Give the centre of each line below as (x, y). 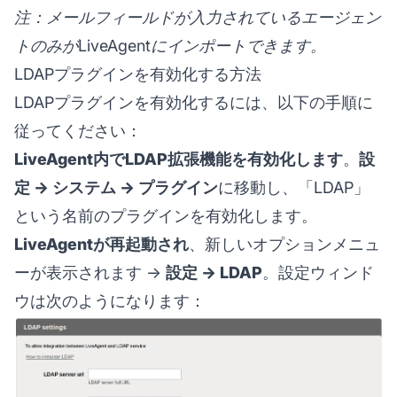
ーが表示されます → (90, 272)
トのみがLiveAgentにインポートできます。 (170, 45)
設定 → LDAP (214, 272)
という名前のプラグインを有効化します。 (166, 215)
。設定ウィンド (318, 272)
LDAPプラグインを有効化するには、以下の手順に (194, 102)
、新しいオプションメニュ (284, 244)
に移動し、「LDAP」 (294, 187)
